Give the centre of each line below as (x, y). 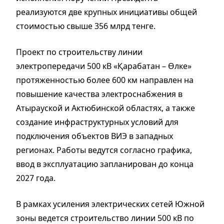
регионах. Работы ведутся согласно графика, (104, 150)
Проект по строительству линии (79, 52)
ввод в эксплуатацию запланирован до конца (105, 164)
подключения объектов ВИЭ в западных (94, 136)
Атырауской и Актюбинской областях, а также (105, 108)
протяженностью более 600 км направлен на (105, 80)
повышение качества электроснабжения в (99, 94)
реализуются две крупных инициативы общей (106, 12)
